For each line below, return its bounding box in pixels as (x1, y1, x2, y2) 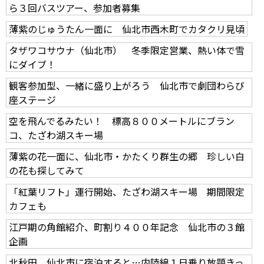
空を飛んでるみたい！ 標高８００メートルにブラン (9, 113, 235, 128)
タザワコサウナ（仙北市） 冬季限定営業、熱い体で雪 (9, 42, 245, 57)
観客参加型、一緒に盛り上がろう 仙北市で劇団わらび (9, 78, 245, 93)
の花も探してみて (9, 163, 84, 177)
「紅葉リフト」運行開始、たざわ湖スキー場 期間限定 (9, 184, 245, 199)
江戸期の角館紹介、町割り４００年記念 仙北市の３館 (9, 219, 245, 234)
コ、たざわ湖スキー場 (9, 127, 103, 142)
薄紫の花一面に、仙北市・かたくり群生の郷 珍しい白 (9, 148, 245, 163)
